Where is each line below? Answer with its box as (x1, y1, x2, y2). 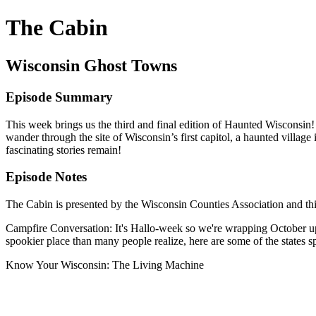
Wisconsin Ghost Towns (6, 56, 177, 75)
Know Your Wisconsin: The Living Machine (6, 258, 204, 271)
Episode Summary (6, 89, 113, 104)
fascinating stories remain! (6, 143, 121, 156)
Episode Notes (6, 169, 87, 185)
